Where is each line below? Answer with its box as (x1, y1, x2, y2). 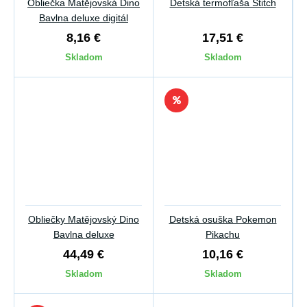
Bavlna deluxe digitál (39, 12, 128, 23)
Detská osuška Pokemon (169, 214, 277, 225)
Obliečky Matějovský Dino (28, 214, 139, 225)
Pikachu (206, 229, 240, 240)
